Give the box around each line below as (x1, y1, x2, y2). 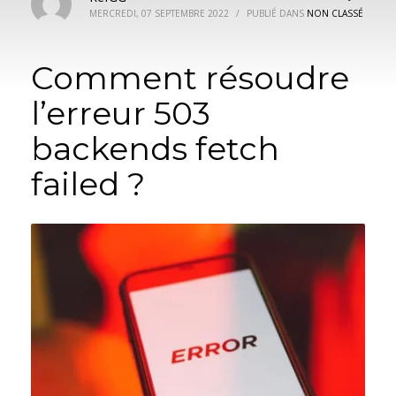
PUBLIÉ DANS (247, 7, 307, 19)
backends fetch (31, 129, 279, 168)
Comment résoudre (31, 58, 349, 97)
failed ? (31, 164, 145, 203)
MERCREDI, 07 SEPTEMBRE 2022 (89, 7, 229, 19)
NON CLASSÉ (307, 7, 363, 19)
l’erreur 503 (31, 94, 210, 133)
